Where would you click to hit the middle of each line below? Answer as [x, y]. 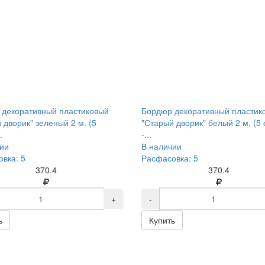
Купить [162, 220]
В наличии [161, 146]
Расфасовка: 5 [169, 158]
